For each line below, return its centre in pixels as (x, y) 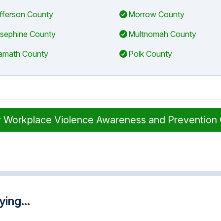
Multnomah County (162, 34)
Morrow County (156, 14)
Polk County (150, 54)
